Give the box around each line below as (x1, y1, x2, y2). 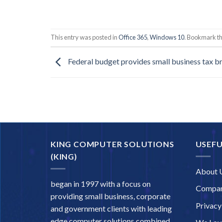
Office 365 (118, 33, 147, 42)
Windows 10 (150, 33, 184, 42)
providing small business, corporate (51, 191, 170, 201)
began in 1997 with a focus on (51, 178, 151, 188)
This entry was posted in (51, 33, 118, 42)
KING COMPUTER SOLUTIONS (51, 139, 174, 149)
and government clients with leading (51, 203, 172, 213)
